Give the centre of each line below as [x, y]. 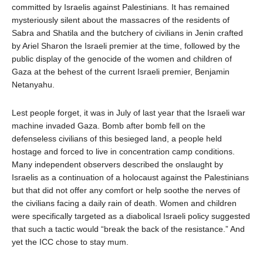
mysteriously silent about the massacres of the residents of [121, 20]
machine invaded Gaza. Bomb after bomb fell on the [109, 126]
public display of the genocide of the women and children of [122, 59]
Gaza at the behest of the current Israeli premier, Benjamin [121, 72]
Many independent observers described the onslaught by [117, 164]
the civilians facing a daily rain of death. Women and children [124, 203]
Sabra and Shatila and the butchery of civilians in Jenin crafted [127, 33]
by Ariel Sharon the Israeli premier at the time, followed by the [126, 46]
